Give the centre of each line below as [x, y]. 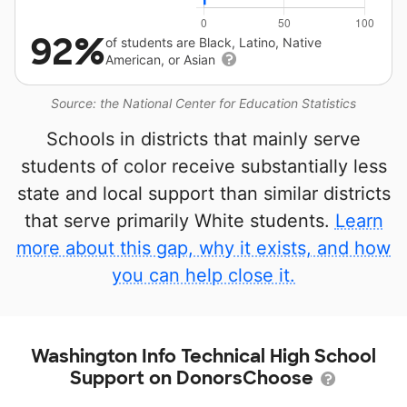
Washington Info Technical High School [203, 356]
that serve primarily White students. [179, 221]
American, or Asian [162, 60]
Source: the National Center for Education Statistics [203, 103]
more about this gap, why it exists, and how [203, 248]
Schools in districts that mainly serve [203, 139]
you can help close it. [203, 275]
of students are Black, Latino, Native [213, 42]
